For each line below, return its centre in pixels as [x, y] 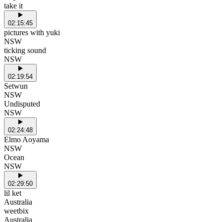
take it [13, 5]
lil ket [13, 193]
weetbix [16, 211]
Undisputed [22, 104]
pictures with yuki [32, 32]
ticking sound [25, 50]
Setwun [16, 86]
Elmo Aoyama [27, 139]
